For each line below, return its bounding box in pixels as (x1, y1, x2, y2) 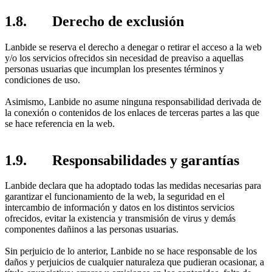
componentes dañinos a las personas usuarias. (5, 224, 178, 235)
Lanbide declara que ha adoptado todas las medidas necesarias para (5, 180, 261, 191)
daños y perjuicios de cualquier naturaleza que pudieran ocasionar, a (5, 257, 264, 268)
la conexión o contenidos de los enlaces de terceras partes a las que (5, 107, 259, 118)
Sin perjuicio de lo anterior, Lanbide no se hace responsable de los (5, 246, 257, 257)
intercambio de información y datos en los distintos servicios (5, 202, 234, 213)
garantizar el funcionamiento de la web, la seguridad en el (5, 191, 225, 202)
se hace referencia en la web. (5, 118, 115, 129)
